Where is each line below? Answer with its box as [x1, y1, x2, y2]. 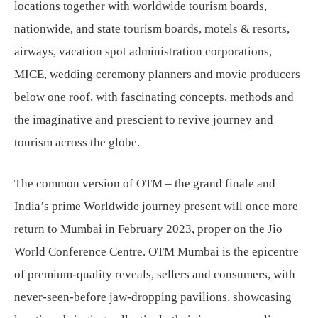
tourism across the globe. [14, 135, 140, 149]
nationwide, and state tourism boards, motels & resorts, [14, 21, 290, 35]
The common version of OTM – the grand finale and [14, 176, 275, 190]
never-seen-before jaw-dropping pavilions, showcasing [14, 290, 292, 304]
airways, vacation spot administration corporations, [14, 44, 272, 58]
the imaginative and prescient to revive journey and [14, 112, 273, 126]
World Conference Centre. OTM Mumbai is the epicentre [14, 244, 299, 258]
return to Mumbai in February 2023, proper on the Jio [14, 221, 283, 236]
